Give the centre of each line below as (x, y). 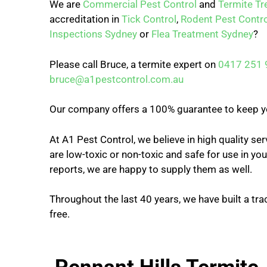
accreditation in (86, 19)
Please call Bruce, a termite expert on (134, 64)
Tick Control (149, 19)
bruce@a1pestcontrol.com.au (117, 79)
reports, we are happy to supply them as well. (151, 169)
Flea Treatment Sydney (202, 34)
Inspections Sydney (93, 34)
